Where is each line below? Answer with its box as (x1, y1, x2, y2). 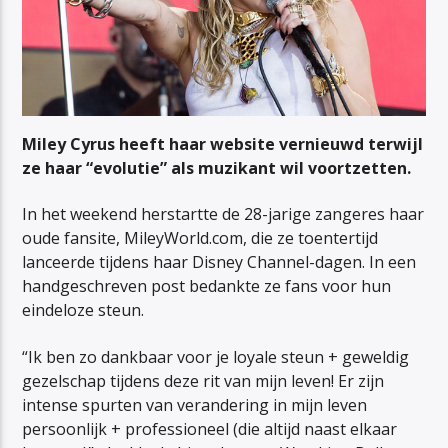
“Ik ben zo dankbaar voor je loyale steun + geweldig (22, 345, 410, 368)
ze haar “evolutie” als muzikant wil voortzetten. (22, 157, 412, 179)
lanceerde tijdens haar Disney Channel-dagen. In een (22, 251, 417, 274)
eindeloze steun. (22, 299, 145, 322)
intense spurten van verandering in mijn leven (22, 393, 368, 416)
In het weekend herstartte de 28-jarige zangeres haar (22, 203, 425, 226)
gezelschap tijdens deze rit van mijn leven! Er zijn (22, 369, 385, 392)
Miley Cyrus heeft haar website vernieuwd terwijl (22, 133, 424, 155)
